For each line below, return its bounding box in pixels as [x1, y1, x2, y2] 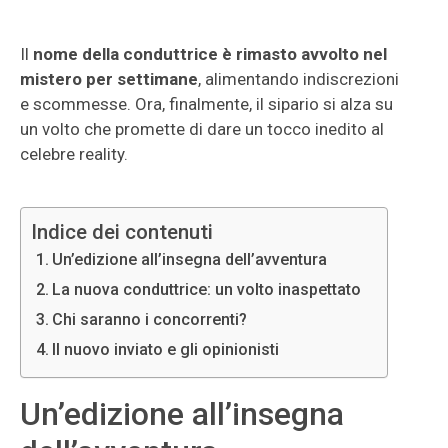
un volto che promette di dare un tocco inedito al [20, 119, 384, 139]
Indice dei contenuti [31, 220, 213, 244]
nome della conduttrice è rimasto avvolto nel [33, 44, 387, 64]
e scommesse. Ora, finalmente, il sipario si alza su [20, 94, 393, 114]
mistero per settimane [20, 69, 198, 89]
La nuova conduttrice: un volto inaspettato [52, 280, 362, 299]
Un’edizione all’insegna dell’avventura [52, 250, 328, 269]
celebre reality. [20, 144, 128, 164]
